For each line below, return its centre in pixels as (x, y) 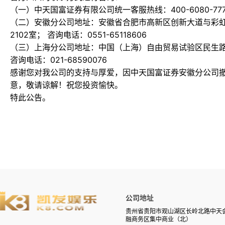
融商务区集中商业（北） (159, 219)
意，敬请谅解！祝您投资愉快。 (66, 85)
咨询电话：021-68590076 (59, 60)
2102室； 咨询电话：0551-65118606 (78, 35)
